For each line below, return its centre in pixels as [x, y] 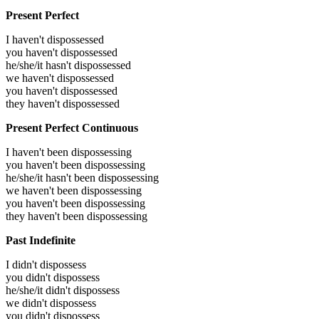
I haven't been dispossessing [69, 152]
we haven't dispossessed [60, 78]
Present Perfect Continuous [72, 128]
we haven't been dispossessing [74, 191]
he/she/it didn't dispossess [63, 291]
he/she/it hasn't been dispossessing [82, 178]
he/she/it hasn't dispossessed [68, 66]
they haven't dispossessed [63, 104]
